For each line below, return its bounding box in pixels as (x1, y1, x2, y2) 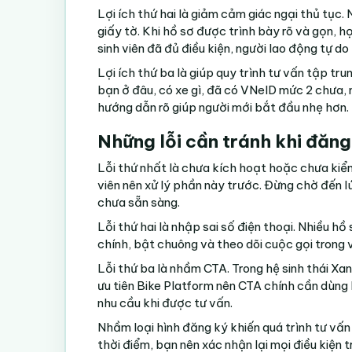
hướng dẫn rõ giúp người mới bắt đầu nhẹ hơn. (97, 99, 349, 115)
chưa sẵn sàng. (97, 194, 180, 210)
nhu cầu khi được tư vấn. (97, 295, 233, 310)
